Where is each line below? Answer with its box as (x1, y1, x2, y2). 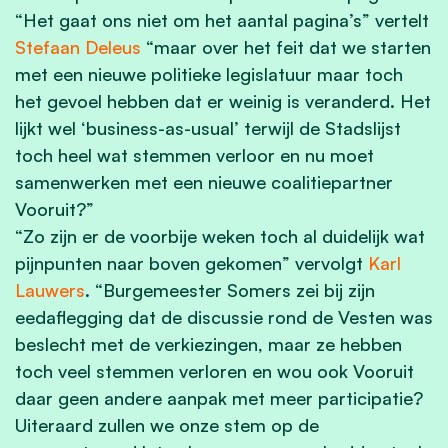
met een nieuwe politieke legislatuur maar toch (15, 62, 403, 85)
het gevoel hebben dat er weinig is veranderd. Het (15, 89, 431, 112)
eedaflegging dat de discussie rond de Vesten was (15, 305, 433, 328)
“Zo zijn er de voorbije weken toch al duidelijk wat (15, 224, 425, 247)
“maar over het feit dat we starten (141, 35, 431, 58)
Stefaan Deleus (15, 35, 141, 58)
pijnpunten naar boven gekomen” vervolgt (15, 251, 368, 274)
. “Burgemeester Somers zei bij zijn (85, 278, 375, 301)
